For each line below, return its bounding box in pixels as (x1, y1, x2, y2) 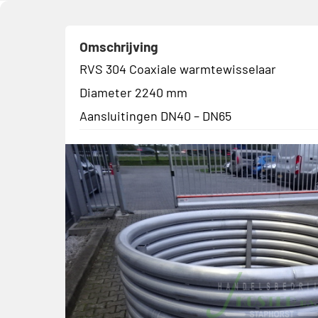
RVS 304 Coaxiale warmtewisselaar (79, 60, 276, 77)
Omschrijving (79, 38, 158, 55)
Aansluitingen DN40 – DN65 (79, 107, 231, 124)
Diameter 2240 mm (79, 84, 187, 100)
